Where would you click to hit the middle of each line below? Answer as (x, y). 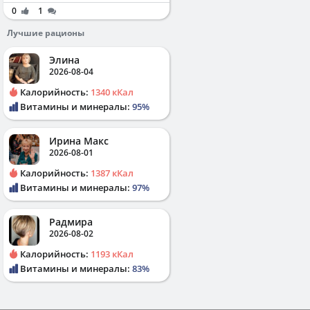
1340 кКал (112, 92)
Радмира (71, 221)
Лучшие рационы (46, 33)
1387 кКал (112, 173)
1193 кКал (112, 254)
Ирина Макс (79, 140)
